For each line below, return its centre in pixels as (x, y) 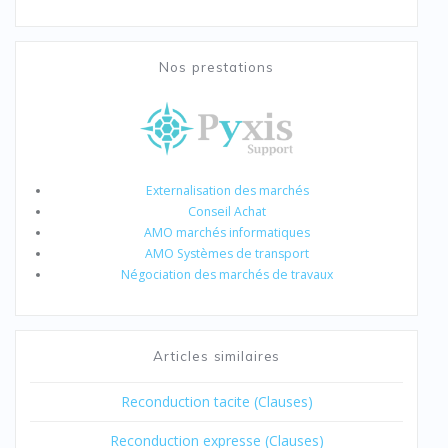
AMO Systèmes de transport (227, 254)
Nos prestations (216, 67)
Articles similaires (216, 356)
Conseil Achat (227, 212)
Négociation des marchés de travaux (227, 275)
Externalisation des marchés (227, 191)
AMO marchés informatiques (227, 233)
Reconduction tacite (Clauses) (216, 402)
